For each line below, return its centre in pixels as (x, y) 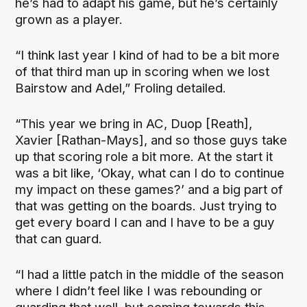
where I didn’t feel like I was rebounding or (139, 291)
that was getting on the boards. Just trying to (146, 206)
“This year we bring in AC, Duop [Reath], (134, 123)
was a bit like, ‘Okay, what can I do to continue (150, 173)
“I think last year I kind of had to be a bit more (148, 55)
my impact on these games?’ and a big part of (149, 189)
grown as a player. (69, 19)
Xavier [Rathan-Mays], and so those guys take (151, 140)
